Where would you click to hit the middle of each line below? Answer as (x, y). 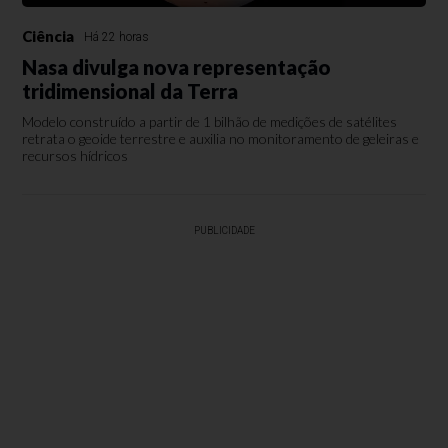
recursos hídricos (75, 156)
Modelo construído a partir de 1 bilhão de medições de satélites (210, 122)
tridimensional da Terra (130, 91)
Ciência (48, 36)
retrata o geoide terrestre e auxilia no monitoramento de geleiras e (221, 139)
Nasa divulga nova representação (177, 67)
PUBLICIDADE (224, 231)
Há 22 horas (117, 37)
